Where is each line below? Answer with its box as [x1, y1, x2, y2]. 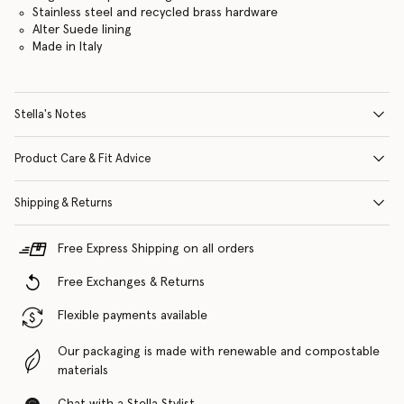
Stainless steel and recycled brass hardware [32, 5, 278, 19]
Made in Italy [32, 40, 102, 53]
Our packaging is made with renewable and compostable [58, 344, 380, 358]
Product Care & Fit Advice [14, 152, 151, 165]
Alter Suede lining [32, 23, 132, 36]
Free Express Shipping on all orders [58, 242, 254, 255]
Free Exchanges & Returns [58, 275, 205, 289]
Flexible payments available [58, 308, 207, 322]
